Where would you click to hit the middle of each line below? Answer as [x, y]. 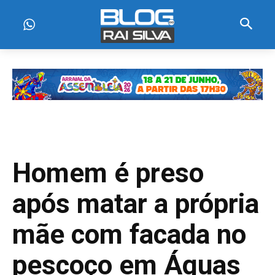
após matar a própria [136, 204]
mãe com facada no [129, 234]
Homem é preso [108, 173]
